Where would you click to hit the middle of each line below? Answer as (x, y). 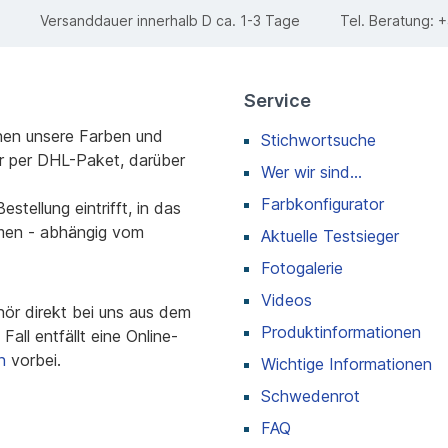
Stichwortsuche (318, 139)
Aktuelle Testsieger (330, 235)
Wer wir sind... (311, 171)
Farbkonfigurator (322, 203)
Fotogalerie (302, 267)
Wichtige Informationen (346, 363)
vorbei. (33, 359)
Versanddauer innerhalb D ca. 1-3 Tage (169, 21)
